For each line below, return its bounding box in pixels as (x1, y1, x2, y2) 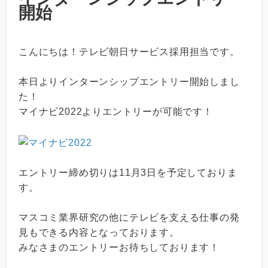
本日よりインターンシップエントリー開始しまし (19, 77, 240, 87)
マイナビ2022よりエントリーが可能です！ (19, 106, 213, 117)
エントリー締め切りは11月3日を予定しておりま (19, 167, 237, 178)
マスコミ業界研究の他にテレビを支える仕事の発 (19, 212, 240, 223)
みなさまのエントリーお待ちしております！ (19, 242, 220, 253)
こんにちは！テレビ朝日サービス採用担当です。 (19, 46, 240, 57)
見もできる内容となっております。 (19, 227, 179, 238)
